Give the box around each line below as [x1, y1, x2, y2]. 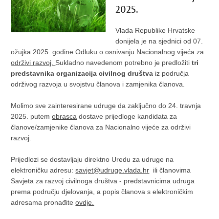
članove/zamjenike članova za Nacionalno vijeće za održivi [11, 123, 191, 131]
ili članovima [149, 166, 191, 174]
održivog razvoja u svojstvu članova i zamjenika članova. [11, 80, 185, 88]
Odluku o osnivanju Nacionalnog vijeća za [75, 48, 204, 56]
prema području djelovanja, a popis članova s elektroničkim [11, 188, 194, 196]
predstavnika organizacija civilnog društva [11, 69, 153, 77]
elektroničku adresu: [11, 166, 76, 174]
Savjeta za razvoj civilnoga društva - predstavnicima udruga [11, 177, 195, 185]
